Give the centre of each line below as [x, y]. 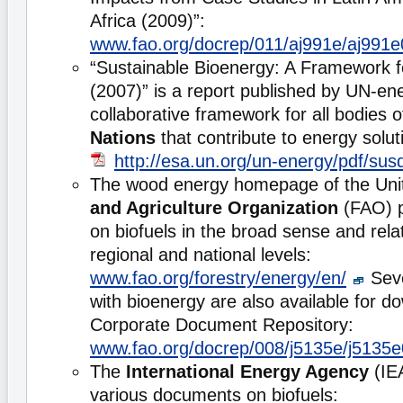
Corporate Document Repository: [222, 325]
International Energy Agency [250, 372]
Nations [123, 138]
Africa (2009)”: [148, 21]
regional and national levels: [201, 255]
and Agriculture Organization [214, 208]
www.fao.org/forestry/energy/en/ [218, 278]
